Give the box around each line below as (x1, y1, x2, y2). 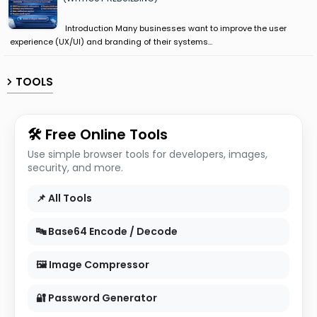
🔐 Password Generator (36, 290, 157, 305)
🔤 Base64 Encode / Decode (36, 224, 178, 238)
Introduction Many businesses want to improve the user (63, 22, 287, 34)
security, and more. (28, 160, 123, 175)
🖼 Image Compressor (36, 257, 149, 272)
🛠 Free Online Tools (28, 124, 168, 144)
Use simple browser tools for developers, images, (28, 146, 267, 161)
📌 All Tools (36, 190, 92, 205)
